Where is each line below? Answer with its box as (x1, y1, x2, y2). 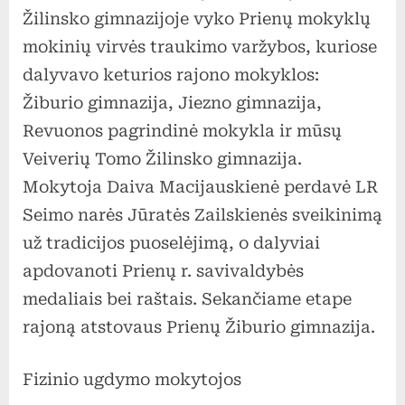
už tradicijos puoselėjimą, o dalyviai (23, 232, 320, 252)
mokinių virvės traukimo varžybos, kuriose (23, 36, 377, 56)
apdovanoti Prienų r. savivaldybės (23, 260, 304, 280)
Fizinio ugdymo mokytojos (23, 369, 241, 389)
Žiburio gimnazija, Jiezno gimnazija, (23, 92, 322, 112)
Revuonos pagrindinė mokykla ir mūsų (23, 120, 342, 140)
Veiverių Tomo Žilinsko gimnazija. (23, 148, 302, 168)
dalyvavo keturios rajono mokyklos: (23, 64, 319, 84)
